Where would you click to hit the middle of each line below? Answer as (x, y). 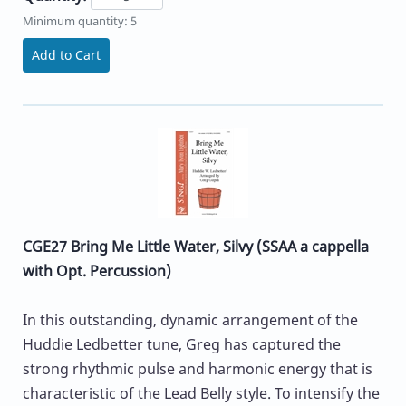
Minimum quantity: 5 (80, 20)
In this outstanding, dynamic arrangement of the (190, 320)
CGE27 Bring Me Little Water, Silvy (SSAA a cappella (196, 247)
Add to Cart (66, 54)
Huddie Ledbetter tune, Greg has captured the (182, 345)
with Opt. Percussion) (97, 271)
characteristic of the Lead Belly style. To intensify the (201, 394)
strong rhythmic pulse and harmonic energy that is (198, 369)
